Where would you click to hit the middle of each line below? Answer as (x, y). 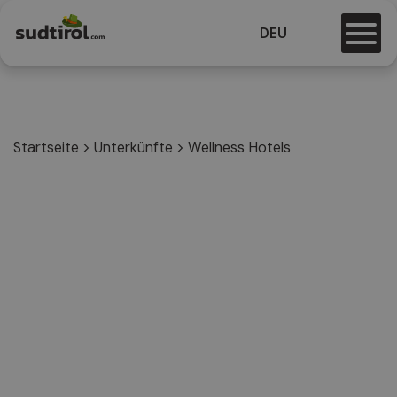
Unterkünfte (133, 148)
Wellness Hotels (239, 148)
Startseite (46, 148)
